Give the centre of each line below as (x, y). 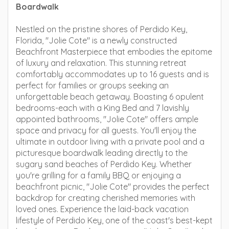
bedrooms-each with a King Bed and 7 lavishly (102, 108)
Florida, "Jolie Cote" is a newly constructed (96, 40)
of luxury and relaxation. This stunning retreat (101, 63)
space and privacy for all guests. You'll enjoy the (106, 130)
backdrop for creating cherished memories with (106, 198)
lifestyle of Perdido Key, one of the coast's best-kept (114, 220)
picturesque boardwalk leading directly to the (102, 153)
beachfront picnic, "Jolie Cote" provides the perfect (113, 187)
